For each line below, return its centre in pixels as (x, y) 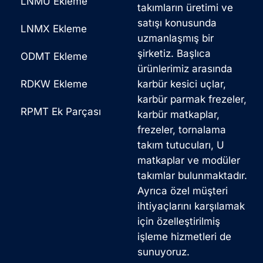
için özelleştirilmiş (179, 222)
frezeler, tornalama (182, 130)
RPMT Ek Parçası (61, 112)
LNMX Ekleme (54, 29)
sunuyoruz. (163, 252)
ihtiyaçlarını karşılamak (191, 206)
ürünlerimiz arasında (185, 69)
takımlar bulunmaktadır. (192, 176)
